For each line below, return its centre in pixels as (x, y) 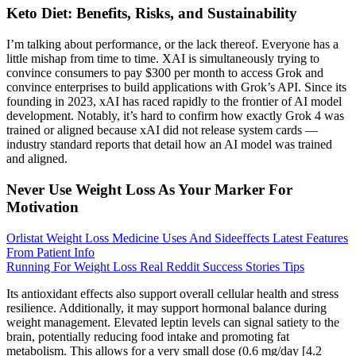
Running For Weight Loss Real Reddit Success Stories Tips (155, 266)
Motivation (43, 207)
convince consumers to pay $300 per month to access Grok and (165, 73)
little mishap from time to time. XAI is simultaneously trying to (163, 59)
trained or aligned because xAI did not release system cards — (162, 130)
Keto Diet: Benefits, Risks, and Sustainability (152, 14)
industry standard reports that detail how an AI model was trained (169, 145)
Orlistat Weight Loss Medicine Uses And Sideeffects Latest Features (177, 238)
